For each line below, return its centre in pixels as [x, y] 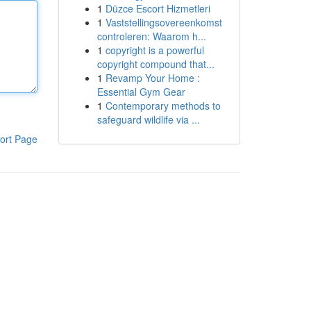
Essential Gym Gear [141, 92]
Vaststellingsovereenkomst [163, 22]
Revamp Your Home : [152, 78]
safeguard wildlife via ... [148, 119]
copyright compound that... [155, 64]
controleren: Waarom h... [151, 36]
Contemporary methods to [163, 106]
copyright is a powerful [154, 50]
